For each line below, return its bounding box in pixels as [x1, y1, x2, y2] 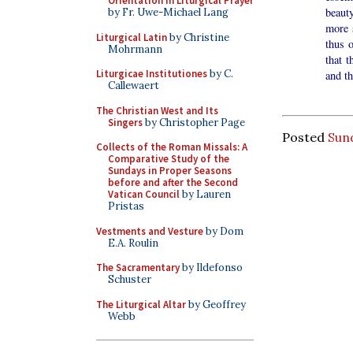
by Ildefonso [180, 261, 243, 274]
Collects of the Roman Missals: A [96, 140, 247, 154]
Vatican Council [108, 188, 180, 201]
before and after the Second [108, 176, 238, 189]
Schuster [108, 273, 151, 286]
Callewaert [108, 79, 159, 92]
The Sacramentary [96, 261, 180, 274]
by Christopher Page [143, 115, 245, 129]
